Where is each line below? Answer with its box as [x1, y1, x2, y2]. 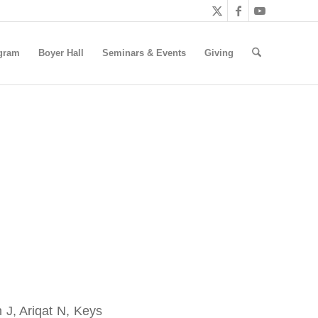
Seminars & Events [102, 48, 186, 58]
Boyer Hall [38, 48, 84, 58]
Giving [204, 48, 234, 58]
